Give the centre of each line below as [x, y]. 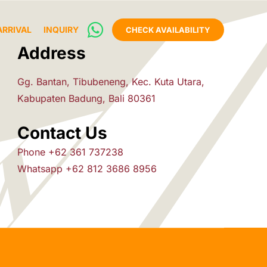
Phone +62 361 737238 [71, 152]
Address [52, 53]
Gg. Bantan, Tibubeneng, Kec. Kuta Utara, [111, 82]
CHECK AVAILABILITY [168, 30]
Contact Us [63, 133]
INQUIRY [61, 30]
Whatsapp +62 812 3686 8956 [89, 169]
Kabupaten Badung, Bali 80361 [87, 98]
